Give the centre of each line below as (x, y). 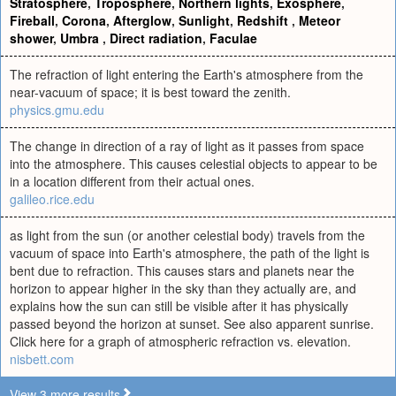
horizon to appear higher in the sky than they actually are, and (183, 288)
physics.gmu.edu (57, 110)
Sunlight (204, 20)
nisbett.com (42, 359)
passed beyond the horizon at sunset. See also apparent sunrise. (192, 324)
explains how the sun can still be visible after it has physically (179, 306)
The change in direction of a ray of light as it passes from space (187, 146)
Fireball (32, 20)
